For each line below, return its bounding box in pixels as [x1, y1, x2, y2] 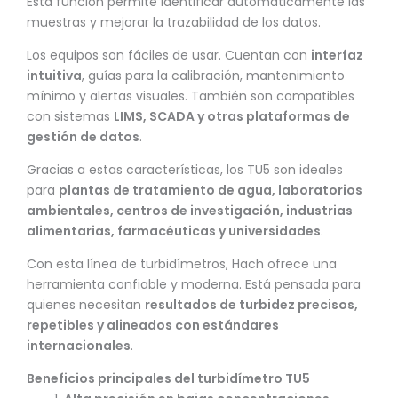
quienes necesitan [27, 296, 145, 314]
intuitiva [27, 67, 82, 85]
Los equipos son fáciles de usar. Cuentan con [27, 46, 311, 65]
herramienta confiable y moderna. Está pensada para [27, 275, 361, 294]
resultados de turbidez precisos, [145, 296, 358, 314]
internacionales [27, 337, 131, 355]
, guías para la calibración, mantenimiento [82, 67, 345, 85]
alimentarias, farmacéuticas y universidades [27, 222, 321, 241]
